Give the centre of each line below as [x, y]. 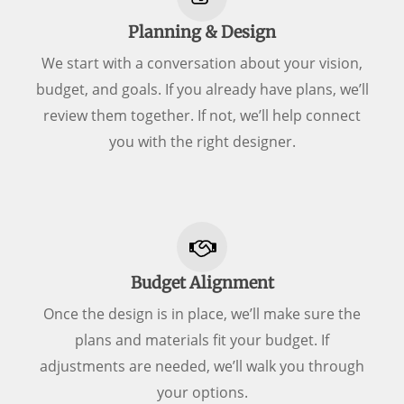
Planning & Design [202, 32]
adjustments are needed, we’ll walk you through [202, 367]
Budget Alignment [202, 283]
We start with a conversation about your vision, [202, 64]
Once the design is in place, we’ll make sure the [202, 314]
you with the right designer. [202, 142]
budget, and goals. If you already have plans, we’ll [202, 90]
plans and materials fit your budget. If [202, 340]
